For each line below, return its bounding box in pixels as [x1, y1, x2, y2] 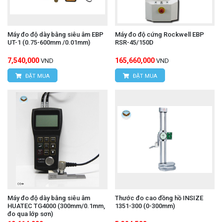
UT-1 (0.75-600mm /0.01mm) [7, 38, 90, 46]
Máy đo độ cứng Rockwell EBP [114, 30, 204, 38]
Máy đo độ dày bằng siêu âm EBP [7, 30, 104, 38]
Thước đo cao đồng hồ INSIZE [114, 194, 203, 202]
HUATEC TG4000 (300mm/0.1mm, [7, 202, 105, 210]
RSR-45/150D [114, 38, 154, 46]
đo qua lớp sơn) [7, 210, 53, 218]
